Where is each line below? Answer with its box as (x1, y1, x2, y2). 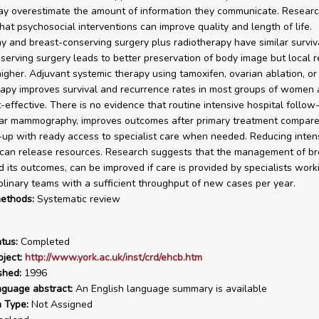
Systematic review (33, 192, 120, 206)
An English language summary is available (72, 282, 267, 296)
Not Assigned (28, 298, 93, 311)
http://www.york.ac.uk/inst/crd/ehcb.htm (24, 251, 202, 264)
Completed (17, 235, 70, 249)
